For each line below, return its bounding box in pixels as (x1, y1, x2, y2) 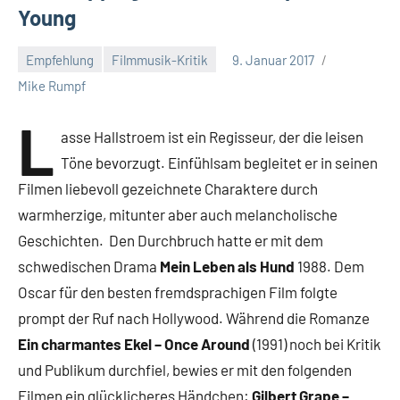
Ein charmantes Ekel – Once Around (18, 335, 250, 353)
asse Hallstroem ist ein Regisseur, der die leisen (61, 128, 364, 146)
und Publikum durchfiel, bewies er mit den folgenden (18, 361, 352, 379)
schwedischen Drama (18, 257, 160, 275)
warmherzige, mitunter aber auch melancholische (18, 205, 337, 223)
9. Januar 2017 (232, 51, 314, 68)
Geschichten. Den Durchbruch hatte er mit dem (18, 231, 323, 249)
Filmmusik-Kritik (112, 51, 208, 68)
